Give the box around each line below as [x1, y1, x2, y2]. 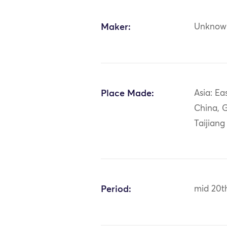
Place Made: [101, 89, 155, 98]
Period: [101, 184, 132, 194]
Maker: [101, 22, 131, 32]
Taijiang [194, 119, 225, 128]
